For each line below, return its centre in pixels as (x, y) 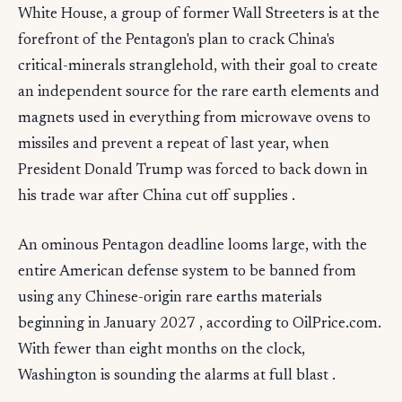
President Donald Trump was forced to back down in (193, 170)
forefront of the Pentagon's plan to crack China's (176, 40)
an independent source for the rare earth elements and (199, 92)
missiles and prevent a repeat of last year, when (174, 144)
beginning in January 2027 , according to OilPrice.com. (200, 324)
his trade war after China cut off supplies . (157, 197)
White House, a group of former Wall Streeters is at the (199, 14)
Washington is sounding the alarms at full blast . (177, 376)
